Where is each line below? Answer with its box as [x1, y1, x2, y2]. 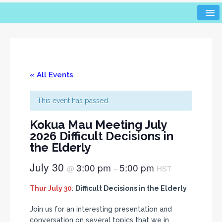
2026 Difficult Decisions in [30, 129, 173, 143]
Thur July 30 [30, 184, 72, 192]
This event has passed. [37, 97, 110, 105]
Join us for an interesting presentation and [30, 205, 172, 213]
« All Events [30, 70, 73, 79]
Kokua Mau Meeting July [30, 118, 166, 132]
